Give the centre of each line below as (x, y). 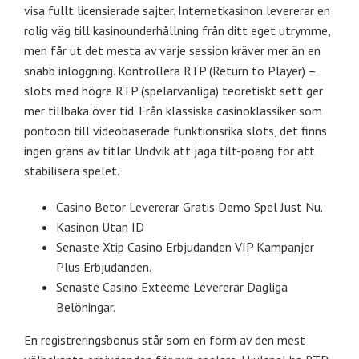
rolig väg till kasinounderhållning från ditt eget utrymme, (177, 30)
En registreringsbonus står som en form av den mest (165, 339)
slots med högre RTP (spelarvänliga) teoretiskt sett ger (173, 90)
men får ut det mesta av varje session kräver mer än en (172, 50)
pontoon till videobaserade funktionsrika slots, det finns (175, 130)
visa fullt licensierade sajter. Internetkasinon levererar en (177, 10)
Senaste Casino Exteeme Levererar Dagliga (172, 286)
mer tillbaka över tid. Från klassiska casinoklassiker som (173, 110)
